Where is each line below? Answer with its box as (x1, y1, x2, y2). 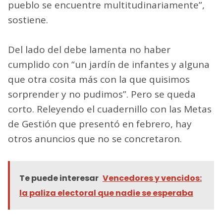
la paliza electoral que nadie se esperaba (19, 187, 193, 199)
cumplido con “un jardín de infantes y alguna (8, 57, 210, 71)
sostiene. (8, 13, 48, 26)
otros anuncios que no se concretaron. (8, 132, 182, 145)
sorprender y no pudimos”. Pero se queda (8, 87, 196, 101)
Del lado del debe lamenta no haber (8, 43, 170, 56)
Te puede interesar (19, 172, 99, 184)
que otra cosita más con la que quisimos (8, 72, 190, 86)
